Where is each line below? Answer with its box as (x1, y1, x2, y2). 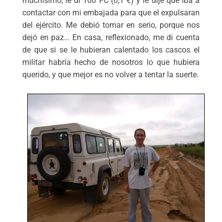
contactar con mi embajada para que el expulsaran (22, 8, 200, 18)
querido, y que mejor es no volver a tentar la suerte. (22, 70, 199, 80)
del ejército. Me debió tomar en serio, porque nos (22, 20, 200, 30)
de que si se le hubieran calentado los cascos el (22, 45, 200, 55)
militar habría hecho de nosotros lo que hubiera (22, 57, 200, 67)
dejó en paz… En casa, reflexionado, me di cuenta (22, 33, 200, 43)
